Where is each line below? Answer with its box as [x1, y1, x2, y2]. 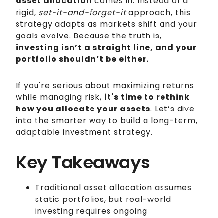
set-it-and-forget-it [38, 7, 126, 18]
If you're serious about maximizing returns [16, 80, 194, 91]
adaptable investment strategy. [16, 127, 153, 138]
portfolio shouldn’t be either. [16, 54, 149, 65]
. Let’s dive [150, 103, 195, 115]
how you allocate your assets [16, 103, 150, 115]
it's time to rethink [104, 91, 190, 103]
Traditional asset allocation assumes [35, 182, 192, 194]
